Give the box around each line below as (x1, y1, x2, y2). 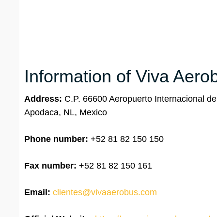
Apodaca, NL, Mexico (24, 108, 107, 118)
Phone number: (24, 134, 88, 144)
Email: (24, 187, 50, 198)
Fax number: (24, 161, 77, 171)
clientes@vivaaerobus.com (53, 187, 157, 198)
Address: (24, 94, 64, 104)
